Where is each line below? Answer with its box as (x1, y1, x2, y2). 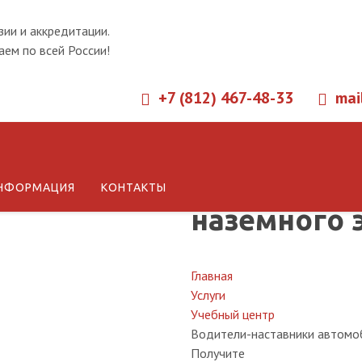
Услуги (191, 287, 225, 303)
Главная (191, 267, 233, 284)
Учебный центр (191, 306, 275, 322)
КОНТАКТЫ (101, 181, 166, 194)
